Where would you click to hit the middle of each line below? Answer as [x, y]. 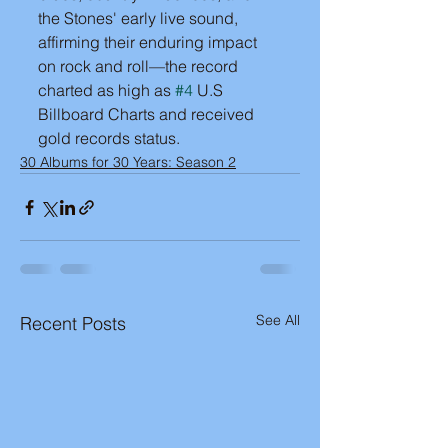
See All [278, 320]
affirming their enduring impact [149, 42]
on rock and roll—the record [140, 66]
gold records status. [109, 138]
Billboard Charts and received [148, 114]
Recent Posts [73, 323]
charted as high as [106, 90]
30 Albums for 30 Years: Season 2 [128, 162]
